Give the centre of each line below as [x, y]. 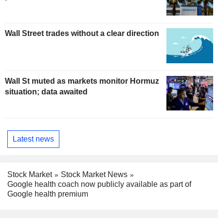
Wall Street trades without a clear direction [82, 33]
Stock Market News [94, 174]
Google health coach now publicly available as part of [99, 184]
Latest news [33, 139]
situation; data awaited [46, 91]
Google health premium [48, 194]
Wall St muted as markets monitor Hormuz [82, 81]
